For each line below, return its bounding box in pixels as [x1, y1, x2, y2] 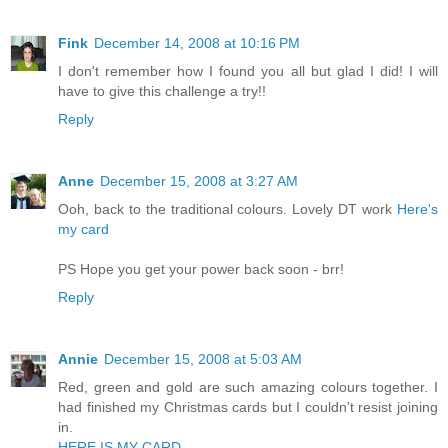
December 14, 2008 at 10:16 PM [94, 34, 300, 51]
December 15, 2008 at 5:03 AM [104, 350, 302, 367]
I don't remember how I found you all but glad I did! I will [58, 62, 438, 79]
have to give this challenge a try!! [58, 82, 266, 99]
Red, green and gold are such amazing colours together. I [58, 378, 438, 395]
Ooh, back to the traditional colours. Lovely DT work [58, 200, 397, 217]
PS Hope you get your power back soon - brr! [58, 260, 344, 277]
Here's [397, 200, 438, 217]
